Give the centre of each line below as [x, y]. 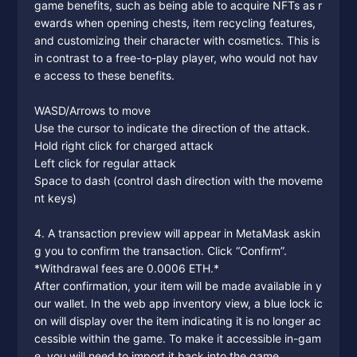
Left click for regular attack [105, 163]
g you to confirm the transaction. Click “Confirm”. [160, 251]
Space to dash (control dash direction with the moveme [178, 180]
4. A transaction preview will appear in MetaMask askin [177, 233]
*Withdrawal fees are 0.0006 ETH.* [126, 268]
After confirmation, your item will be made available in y [178, 286]
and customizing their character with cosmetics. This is [177, 40]
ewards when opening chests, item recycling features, [175, 23]
